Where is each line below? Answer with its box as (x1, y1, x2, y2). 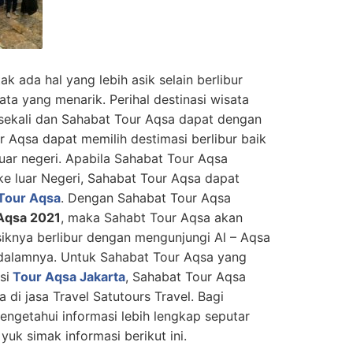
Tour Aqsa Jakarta (9, 269, 125, 285)
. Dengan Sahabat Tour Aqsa (61, 190, 231, 206)
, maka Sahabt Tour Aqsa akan (61, 210, 243, 226)
